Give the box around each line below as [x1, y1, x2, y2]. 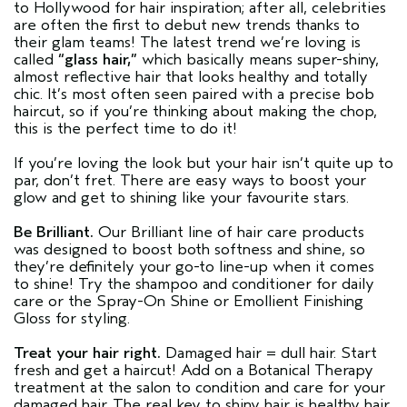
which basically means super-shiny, [137, 49, 379, 69]
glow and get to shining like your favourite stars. [14, 187, 349, 207]
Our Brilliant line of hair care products [94, 222, 364, 242]
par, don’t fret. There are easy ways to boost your [14, 170, 366, 190]
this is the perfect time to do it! [14, 118, 237, 138]
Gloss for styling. [14, 308, 130, 328]
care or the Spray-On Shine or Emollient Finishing [14, 291, 363, 311]
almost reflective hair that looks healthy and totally [14, 66, 368, 86]
